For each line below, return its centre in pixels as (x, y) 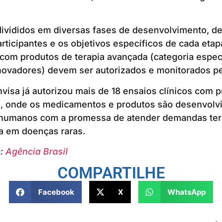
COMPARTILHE (111, 173)
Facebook (56, 192)
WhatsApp (186, 192)
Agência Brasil (36, 152)
